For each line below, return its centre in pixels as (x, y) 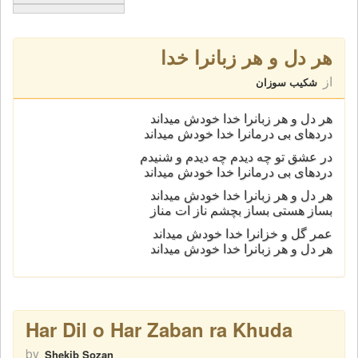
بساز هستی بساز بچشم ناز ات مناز (241, 211)
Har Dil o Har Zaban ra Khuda (159, 329)
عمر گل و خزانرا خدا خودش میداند (243, 234)
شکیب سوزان (286, 82)
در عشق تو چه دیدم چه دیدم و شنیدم (236, 157)
